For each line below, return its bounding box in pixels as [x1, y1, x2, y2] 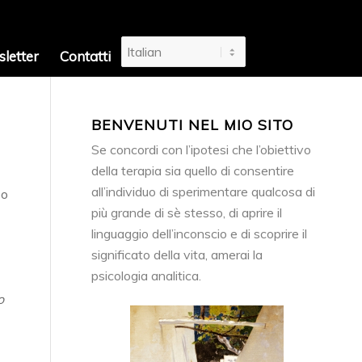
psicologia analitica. [91, 267, 202, 284]
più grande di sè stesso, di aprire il [91, 204, 283, 221]
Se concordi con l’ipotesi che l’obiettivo [91, 141, 312, 158]
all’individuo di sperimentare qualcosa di [91, 183, 316, 200]
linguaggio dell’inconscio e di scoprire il [91, 225, 308, 242]
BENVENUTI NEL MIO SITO [91, 116, 294, 133]
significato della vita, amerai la [91, 246, 263, 263]
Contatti [59, 48, 111, 65]
